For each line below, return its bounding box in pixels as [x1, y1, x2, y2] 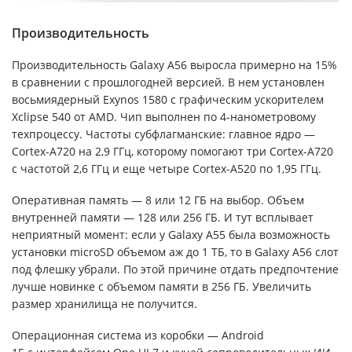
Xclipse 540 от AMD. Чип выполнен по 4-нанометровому [12, 108, 316, 124]
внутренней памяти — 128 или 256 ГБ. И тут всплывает [12, 209, 313, 225]
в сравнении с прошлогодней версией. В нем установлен [12, 74, 324, 90]
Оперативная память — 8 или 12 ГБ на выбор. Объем [12, 192, 304, 207]
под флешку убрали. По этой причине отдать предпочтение [12, 261, 339, 277]
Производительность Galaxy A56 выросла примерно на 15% [12, 57, 337, 72]
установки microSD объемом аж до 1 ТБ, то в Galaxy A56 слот [12, 244, 339, 259]
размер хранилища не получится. [12, 295, 197, 311]
